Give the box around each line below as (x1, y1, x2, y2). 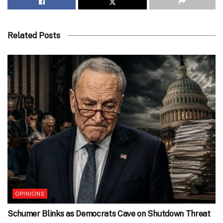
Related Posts (7, 31, 60, 41)
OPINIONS (15, 190, 44, 198)
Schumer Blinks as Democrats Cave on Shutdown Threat (7, 209, 211, 219)
